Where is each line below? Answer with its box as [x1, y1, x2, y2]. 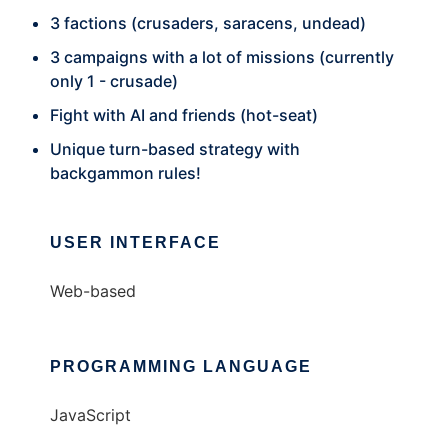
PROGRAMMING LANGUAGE [50, 358, 312, 376]
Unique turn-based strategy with [50, 139, 300, 160]
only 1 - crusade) [50, 71, 178, 92]
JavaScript [50, 405, 131, 426]
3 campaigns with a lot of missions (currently [50, 47, 394, 68]
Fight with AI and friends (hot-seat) [50, 105, 318, 126]
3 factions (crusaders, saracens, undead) [50, 13, 366, 34]
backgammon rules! [50, 163, 201, 184]
